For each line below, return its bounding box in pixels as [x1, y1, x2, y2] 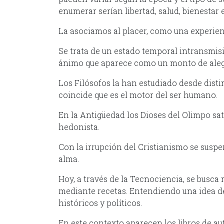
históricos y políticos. [58, 197, 142, 208]
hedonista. [58, 121, 99, 132]
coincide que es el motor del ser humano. [58, 89, 217, 100]
